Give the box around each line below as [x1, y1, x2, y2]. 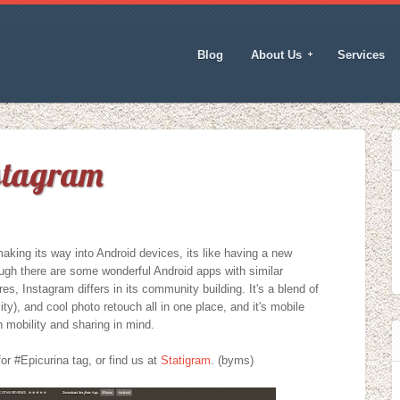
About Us [250, 48, 302, 62]
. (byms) [211, 354, 254, 367]
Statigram [161, 354, 211, 367]
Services [337, 48, 385, 62]
